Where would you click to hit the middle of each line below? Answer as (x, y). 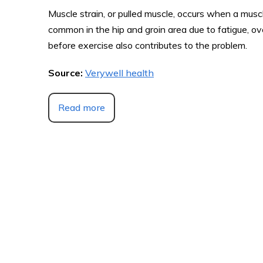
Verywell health (119, 73)
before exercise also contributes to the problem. (148, 45)
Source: (67, 73)
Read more (82, 107)
